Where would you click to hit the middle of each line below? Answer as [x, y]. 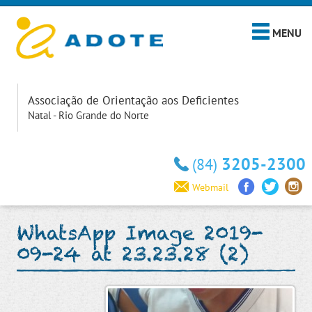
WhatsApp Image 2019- [140, 233]
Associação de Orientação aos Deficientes [133, 100]
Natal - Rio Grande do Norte [88, 115]
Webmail [211, 187]
